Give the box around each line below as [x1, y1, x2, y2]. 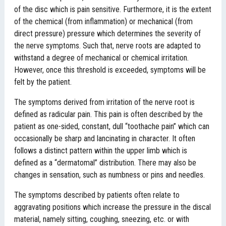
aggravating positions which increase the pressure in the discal [14, 202, 211, 212]
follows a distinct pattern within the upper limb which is [14, 146, 188, 156]
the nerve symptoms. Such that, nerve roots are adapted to [14, 41, 201, 51]
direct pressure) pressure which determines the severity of [14, 29, 201, 39]
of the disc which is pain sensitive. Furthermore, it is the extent [14, 5, 212, 15]
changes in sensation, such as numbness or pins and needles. [14, 170, 205, 180]
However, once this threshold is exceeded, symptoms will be [14, 65, 206, 75]
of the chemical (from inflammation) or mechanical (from [14, 17, 193, 27]
